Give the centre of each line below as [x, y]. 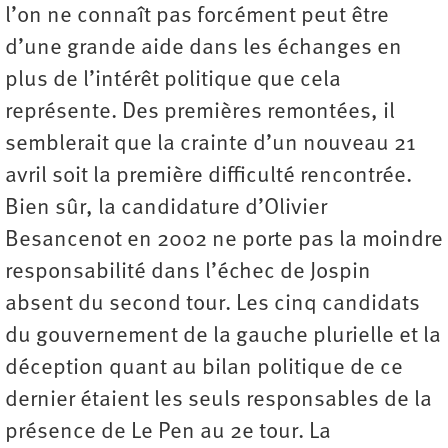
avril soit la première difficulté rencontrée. [208, 176]
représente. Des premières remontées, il [200, 112]
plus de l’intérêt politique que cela [173, 80]
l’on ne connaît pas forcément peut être [197, 16]
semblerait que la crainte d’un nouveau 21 [210, 144]
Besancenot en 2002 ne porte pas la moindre [224, 240]
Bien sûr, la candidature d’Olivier [166, 208]
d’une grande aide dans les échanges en [203, 48]
